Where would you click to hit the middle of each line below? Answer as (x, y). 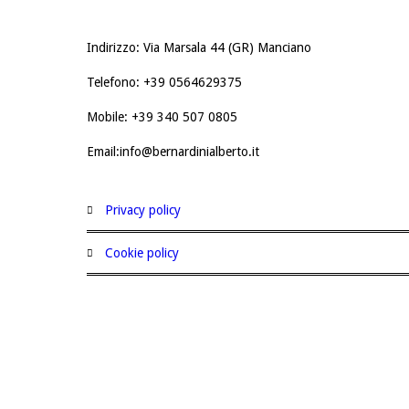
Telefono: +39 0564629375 (164, 82)
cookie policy (146, 252)
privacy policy (147, 210)
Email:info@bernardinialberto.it (173, 151)
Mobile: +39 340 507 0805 (162, 116)
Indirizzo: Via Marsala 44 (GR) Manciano (199, 47)
